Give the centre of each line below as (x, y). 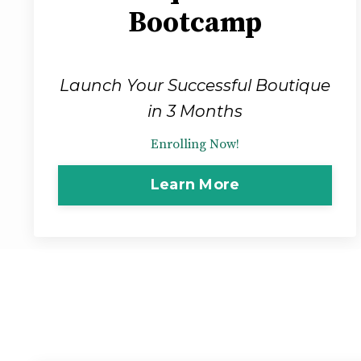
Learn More (195, 185)
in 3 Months (195, 111)
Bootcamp (195, 23)
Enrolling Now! (195, 144)
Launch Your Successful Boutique (195, 85)
